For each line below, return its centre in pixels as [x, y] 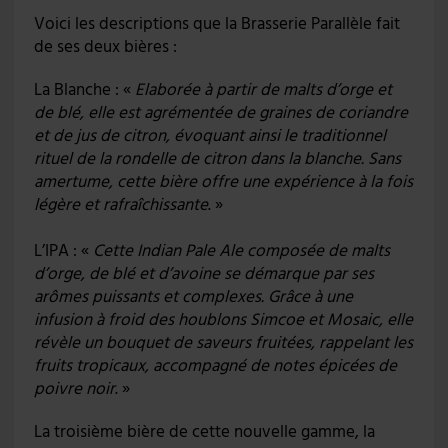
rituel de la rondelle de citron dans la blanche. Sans [217, 159]
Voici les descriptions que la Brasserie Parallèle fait [216, 24]
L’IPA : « [63, 251]
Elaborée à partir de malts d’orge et [263, 90]
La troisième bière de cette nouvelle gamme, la [204, 432]
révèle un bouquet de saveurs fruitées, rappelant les [223, 343]
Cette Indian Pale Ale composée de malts [241, 251]
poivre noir [74, 389]
